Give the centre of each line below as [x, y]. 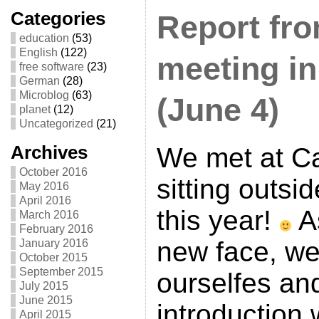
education [44, 38]
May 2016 [44, 186]
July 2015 [43, 286]
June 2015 [46, 300]
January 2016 [53, 243]
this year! [218, 220]
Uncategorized [56, 124]
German [39, 81]
